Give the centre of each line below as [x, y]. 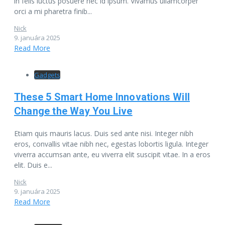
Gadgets [47, 75]
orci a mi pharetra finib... [53, 11]
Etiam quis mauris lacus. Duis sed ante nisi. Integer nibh [104, 133]
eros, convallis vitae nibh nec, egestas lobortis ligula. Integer [111, 144]
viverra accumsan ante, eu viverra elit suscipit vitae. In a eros [112, 154]
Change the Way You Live [73, 111]
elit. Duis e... [33, 165]
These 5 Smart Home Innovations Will [102, 97]
